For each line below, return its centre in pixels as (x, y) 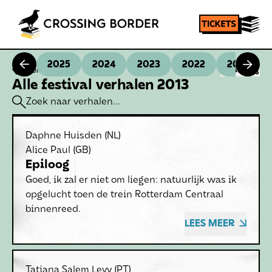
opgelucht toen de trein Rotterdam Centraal (124, 195)
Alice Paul (48, 151)
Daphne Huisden (64, 136)
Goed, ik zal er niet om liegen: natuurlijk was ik (131, 180)
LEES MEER (209, 224)
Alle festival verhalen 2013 (100, 86)
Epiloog (47, 165)
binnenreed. (53, 209)
